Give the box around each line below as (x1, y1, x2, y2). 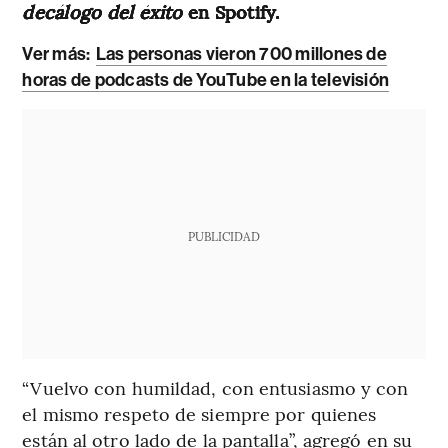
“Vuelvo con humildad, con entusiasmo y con (22, 374, 409, 400)
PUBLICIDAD (187, 227, 260, 244)
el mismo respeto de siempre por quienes (22, 400, 377, 426)
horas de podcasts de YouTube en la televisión (22, 68, 390, 91)
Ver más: (22, 42, 94, 65)
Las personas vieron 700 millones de (95, 42, 387, 65)
